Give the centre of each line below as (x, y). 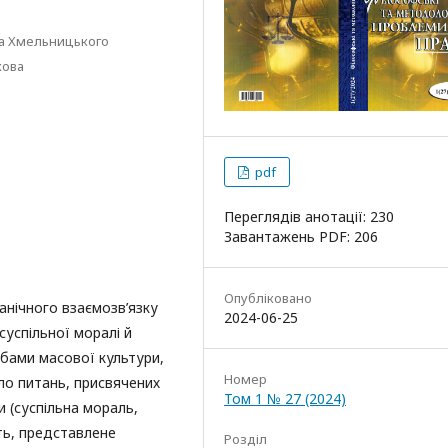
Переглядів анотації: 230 (309, 216)
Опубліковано (268, 297)
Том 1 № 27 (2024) (285, 398)
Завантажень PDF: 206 (301, 236)
